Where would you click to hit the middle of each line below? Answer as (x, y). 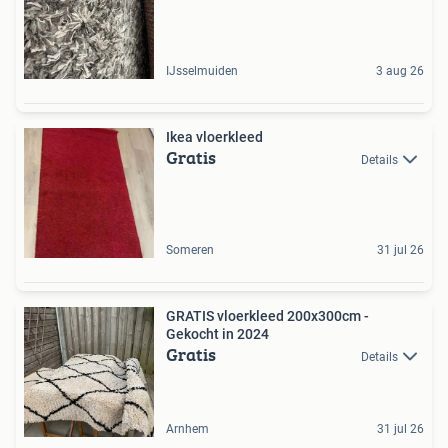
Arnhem (187, 428)
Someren (190, 249)
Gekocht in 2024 (217, 333)
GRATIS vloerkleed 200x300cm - (267, 315)
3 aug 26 (400, 70)
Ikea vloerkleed (214, 136)
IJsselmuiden (202, 70)
